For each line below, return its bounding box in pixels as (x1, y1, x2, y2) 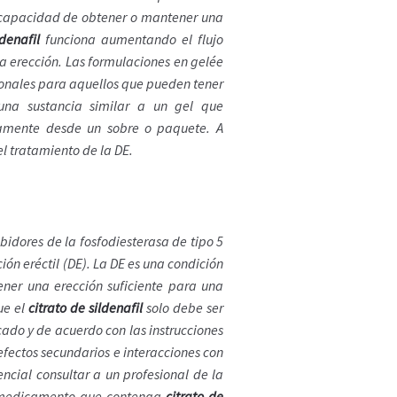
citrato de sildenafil (27, 299, 143, 317)
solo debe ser (142, 299, 224, 317)
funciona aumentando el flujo (39, 30, 223, 49)
